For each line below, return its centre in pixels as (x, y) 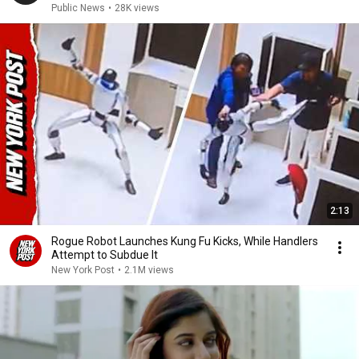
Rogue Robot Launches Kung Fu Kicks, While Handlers (185, 241)
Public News (78, 8)
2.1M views (149, 270)
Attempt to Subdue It (105, 255)
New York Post (83, 270)
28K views (137, 8)
